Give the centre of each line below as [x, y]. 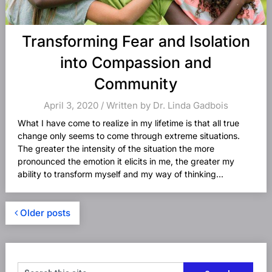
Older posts [44, 213]
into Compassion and [136, 63]
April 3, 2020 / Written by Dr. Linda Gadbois [136, 105]
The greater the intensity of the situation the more [116, 148]
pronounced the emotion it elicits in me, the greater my [126, 161]
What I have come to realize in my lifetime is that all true [128, 123]
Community [136, 84]
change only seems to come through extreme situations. [128, 136]
